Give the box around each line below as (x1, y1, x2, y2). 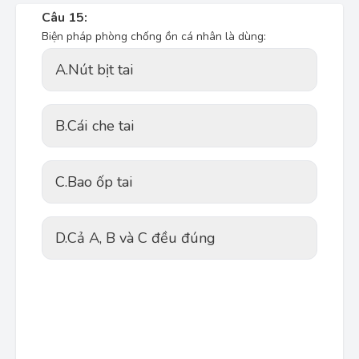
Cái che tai (67, 116, 135, 135)
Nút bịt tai (68, 60, 134, 79)
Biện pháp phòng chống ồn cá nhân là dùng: (42, 29, 266, 44)
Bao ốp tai (67, 172, 133, 192)
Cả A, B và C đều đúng (67, 228, 216, 248)
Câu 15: (42, 9, 87, 26)
